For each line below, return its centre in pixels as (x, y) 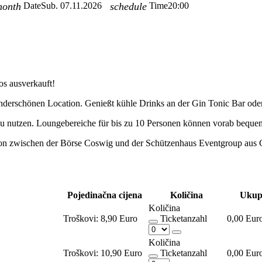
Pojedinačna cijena (105, 195)
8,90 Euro (119, 218)
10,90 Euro (121, 253)
